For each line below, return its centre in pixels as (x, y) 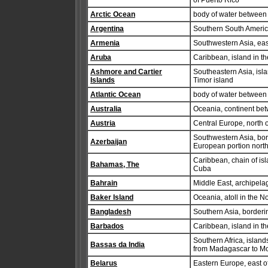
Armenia (105, 43)
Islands (103, 80)
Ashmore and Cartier (126, 72)
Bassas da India (118, 245)
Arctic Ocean (113, 14)
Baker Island (112, 197)
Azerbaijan (109, 142)
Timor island (213, 80)
